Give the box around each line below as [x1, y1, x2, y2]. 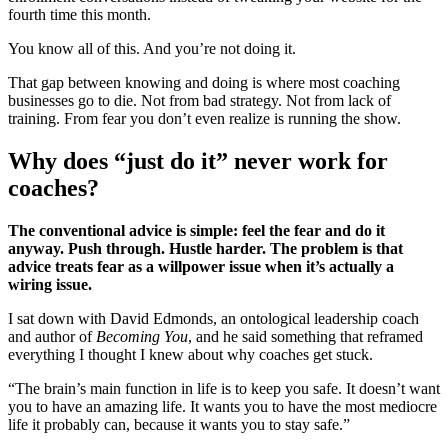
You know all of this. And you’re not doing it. [8, 39, 296, 57]
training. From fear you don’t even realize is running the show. [8, 109, 401, 127]
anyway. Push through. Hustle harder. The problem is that [8, 239, 403, 257]
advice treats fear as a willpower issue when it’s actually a [8, 257, 394, 275]
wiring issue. [8, 275, 92, 293]
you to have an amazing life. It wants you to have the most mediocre [8, 397, 437, 415]
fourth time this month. [8, 5, 151, 23]
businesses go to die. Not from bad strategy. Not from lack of [8, 91, 391, 109]
